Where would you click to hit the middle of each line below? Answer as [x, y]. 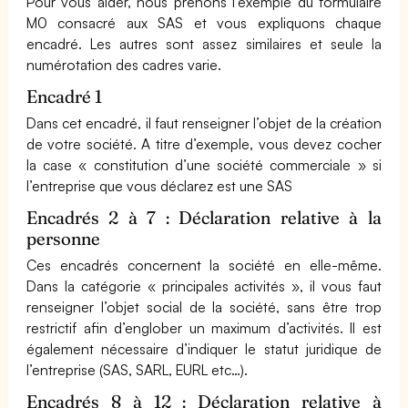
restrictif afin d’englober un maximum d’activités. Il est [204, 328]
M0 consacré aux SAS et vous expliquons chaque [204, 23]
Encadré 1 [65, 97]
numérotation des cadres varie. [124, 65]
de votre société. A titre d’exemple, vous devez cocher [204, 144]
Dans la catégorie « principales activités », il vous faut [204, 286]
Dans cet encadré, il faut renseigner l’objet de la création [204, 123]
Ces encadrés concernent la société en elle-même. [204, 265]
